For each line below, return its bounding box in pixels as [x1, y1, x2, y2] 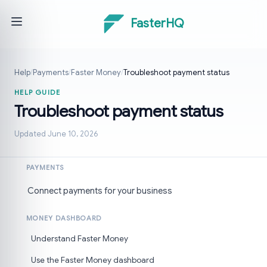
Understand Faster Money [31, 234, 128, 244]
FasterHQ [131, 16, 184, 31]
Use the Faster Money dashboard [31, 255, 154, 265]
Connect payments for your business [27, 185, 172, 196]
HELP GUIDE [14, 88, 61, 97]
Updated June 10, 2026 [14, 129, 98, 139]
